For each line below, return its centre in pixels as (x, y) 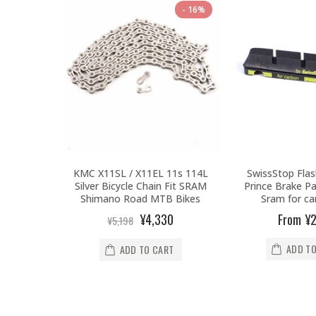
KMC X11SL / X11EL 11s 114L (140, 173)
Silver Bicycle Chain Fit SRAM (140, 186)
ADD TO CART (147, 249)
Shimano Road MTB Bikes (141, 198)
